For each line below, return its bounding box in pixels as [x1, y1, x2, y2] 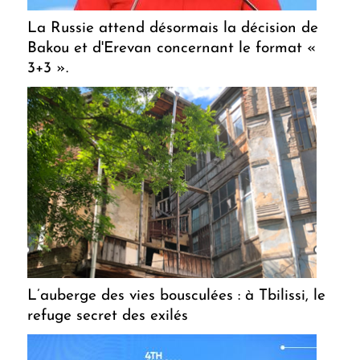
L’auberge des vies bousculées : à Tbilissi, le [27, 288, 325, 304]
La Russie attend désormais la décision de [27, 20, 318, 36]
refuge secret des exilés [27, 308, 188, 324]
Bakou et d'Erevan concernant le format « [27, 40, 317, 56]
